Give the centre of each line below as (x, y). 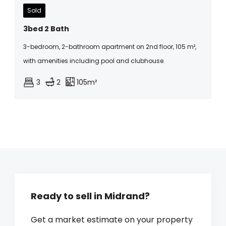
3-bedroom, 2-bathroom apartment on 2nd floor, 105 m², (110, 47)
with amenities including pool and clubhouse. (94, 61)
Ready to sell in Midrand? (90, 196)
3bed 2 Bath (46, 29)
